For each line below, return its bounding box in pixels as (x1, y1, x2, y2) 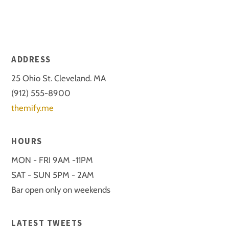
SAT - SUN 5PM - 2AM (11, 169, 95, 180)
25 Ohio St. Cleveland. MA (11, 73, 106, 84)
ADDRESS (11, 54, 51, 65)
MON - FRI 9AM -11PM (11, 154, 94, 165)
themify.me (11, 103, 54, 113)
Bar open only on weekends (11, 184, 111, 195)
